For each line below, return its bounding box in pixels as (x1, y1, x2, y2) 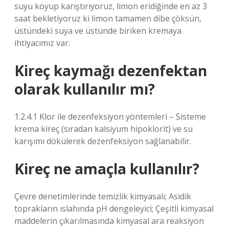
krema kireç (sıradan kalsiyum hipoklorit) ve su (14, 123, 193, 134)
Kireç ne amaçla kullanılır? (14, 159, 199, 178)
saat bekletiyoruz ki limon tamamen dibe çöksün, (14, 13, 201, 24)
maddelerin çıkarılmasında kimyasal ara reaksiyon (14, 215, 204, 226)
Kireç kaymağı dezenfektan (14, 61, 207, 80)
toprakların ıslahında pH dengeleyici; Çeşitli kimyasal (14, 203, 214, 214)
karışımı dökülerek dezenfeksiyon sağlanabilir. (14, 135, 191, 147)
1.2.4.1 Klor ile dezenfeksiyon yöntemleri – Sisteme (14, 111, 206, 122)
